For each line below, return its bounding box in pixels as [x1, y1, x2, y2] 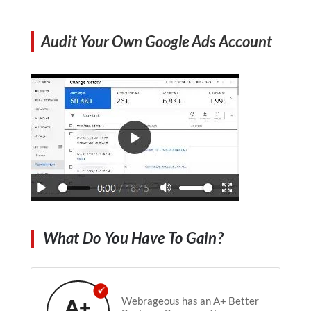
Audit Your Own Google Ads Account [40, 31, 272, 51]
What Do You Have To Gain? [42, 228, 224, 247]
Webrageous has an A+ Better [121, 294, 259, 307]
